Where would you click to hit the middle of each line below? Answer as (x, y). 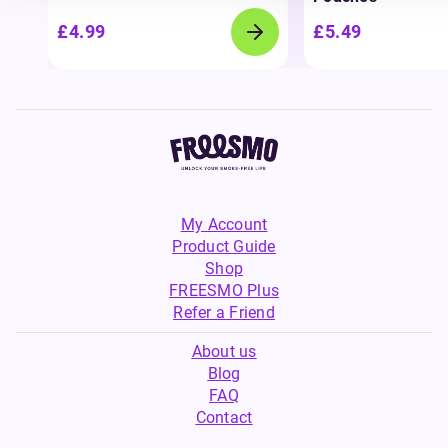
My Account (224, 224)
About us (224, 351)
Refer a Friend (224, 312)
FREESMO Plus (224, 290)
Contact (224, 417)
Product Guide (224, 246)
